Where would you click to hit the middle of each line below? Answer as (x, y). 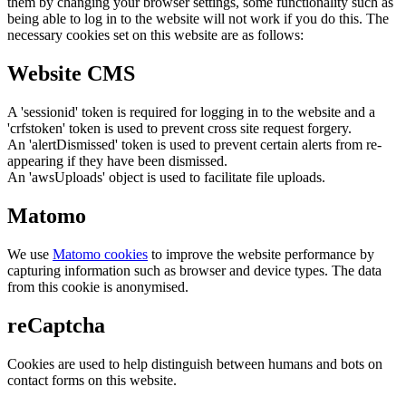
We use (30, 254)
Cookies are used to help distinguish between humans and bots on (195, 363)
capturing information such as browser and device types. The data (194, 270)
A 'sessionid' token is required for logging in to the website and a (191, 112)
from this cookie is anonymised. (98, 286)
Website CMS (71, 74)
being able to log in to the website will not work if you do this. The (198, 19)
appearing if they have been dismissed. (117, 161)
